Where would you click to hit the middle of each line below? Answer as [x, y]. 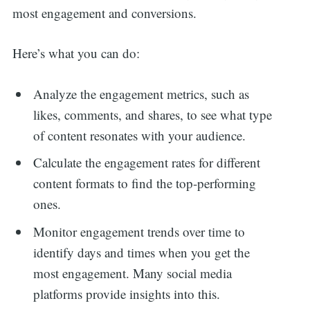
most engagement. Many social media [133, 273]
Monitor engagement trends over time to [139, 231]
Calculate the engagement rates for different [147, 163]
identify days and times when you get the [142, 252]
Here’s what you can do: [76, 53]
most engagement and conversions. [104, 12]
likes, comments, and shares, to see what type [153, 114]
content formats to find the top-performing [145, 183]
